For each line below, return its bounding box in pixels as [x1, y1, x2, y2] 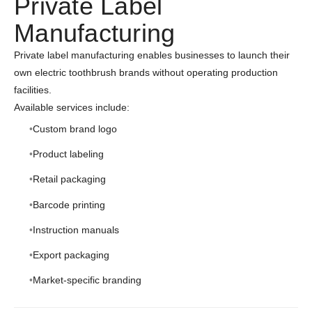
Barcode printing [32, 198, 105, 210]
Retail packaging [32, 173, 106, 185]
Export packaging [32, 249, 109, 260]
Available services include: [14, 102, 130, 114]
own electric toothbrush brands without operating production [14, 67, 278, 79]
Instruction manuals [32, 224, 119, 235]
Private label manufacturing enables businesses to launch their [14, 49, 290, 61]
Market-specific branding [32, 274, 141, 286]
